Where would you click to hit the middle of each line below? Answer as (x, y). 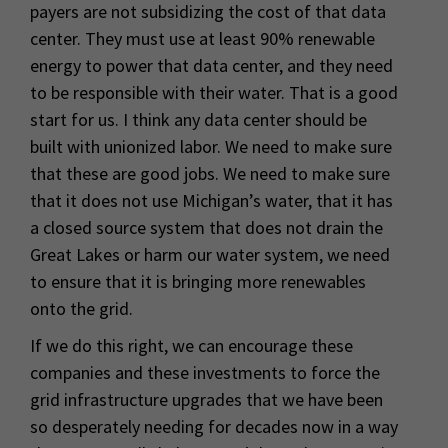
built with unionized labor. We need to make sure (211, 147)
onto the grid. (81, 309)
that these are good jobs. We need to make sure (210, 174)
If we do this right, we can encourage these (191, 346)
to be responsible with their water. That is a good (214, 93)
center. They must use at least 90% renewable (202, 39)
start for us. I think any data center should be (198, 120)
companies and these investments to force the (205, 373)
